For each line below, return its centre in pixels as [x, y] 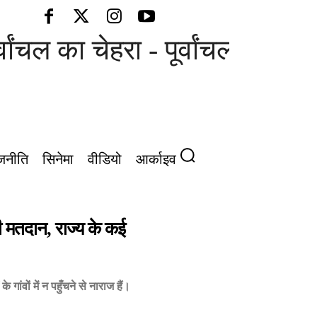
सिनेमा [58, 159]
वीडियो [104, 159]
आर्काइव [156, 159]
